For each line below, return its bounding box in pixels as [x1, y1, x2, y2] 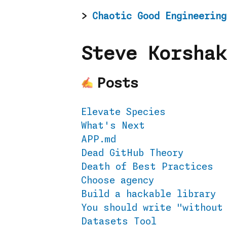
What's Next [81, 122, 145, 131]
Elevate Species [81, 108, 166, 117]
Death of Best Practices [81, 163, 213, 172]
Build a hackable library [81, 190, 216, 199]
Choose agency [81, 176, 154, 185]
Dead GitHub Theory [81, 149, 183, 158]
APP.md [81, 135, 116, 144]
